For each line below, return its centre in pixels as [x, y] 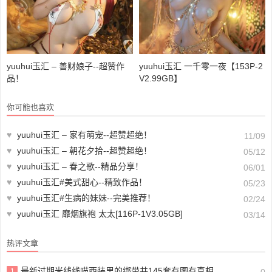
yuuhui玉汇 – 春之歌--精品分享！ [80, 166]
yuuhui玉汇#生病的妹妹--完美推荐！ [86, 198]
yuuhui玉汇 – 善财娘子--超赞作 [66, 66]
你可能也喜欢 [30, 107]
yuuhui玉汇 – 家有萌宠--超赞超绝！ [84, 134]
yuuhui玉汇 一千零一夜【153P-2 [201, 66]
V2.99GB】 [161, 78]
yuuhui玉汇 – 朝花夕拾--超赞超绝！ [84, 150]
